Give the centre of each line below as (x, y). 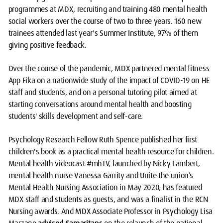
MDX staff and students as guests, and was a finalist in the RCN (108, 200)
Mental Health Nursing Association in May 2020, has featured (105, 188)
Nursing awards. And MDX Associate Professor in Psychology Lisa (110, 212)
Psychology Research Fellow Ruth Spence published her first (103, 140)
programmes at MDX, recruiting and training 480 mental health (108, 9)
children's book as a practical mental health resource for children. (111, 152)
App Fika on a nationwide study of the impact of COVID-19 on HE (109, 81)
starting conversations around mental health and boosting (100, 105)
